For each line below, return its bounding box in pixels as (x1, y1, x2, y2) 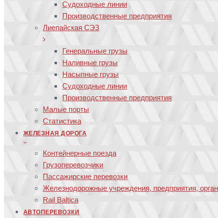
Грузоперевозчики (43, 161, 103, 169)
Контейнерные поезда (43, 149, 116, 157)
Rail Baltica (43, 196, 78, 204)
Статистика (43, 117, 81, 125)
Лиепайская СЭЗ (43, 23, 99, 32)
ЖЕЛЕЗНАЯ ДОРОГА (23, 130, 87, 137)
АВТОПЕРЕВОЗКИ (23, 209, 80, 216)
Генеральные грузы (62, 47, 127, 55)
